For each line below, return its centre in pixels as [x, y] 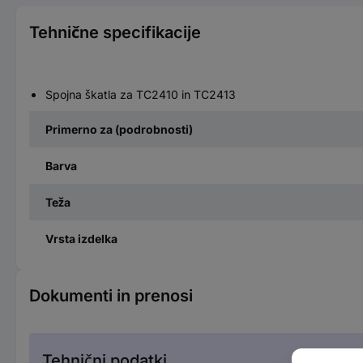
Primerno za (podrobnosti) [119, 129]
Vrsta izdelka [81, 238]
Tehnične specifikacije [115, 32]
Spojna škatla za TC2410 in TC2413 [141, 94]
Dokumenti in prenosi [111, 295]
